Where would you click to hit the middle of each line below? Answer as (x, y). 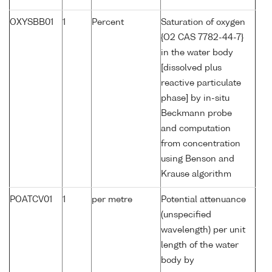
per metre (112, 200)
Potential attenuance (203, 200)
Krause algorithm (196, 175)
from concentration (201, 144)
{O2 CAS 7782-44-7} (202, 38)
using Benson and (198, 159)
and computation (196, 129)
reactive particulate (201, 83)
